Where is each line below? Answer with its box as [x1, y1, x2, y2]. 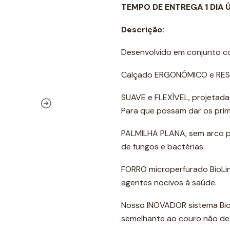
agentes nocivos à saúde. [121, 177, 219, 188]
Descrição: [121, 24, 164, 35]
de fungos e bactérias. [121, 141, 205, 152]
